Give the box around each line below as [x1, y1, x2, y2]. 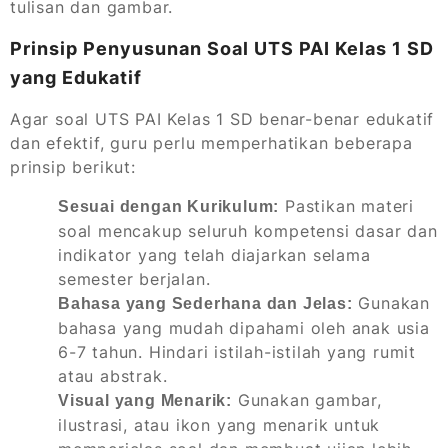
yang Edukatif [10, 67, 142, 89]
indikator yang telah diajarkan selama [58, 245, 371, 266]
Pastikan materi [279, 196, 415, 217]
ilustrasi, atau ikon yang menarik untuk [58, 415, 381, 436]
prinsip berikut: [10, 157, 136, 178]
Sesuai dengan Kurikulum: [58, 198, 280, 216]
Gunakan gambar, [232, 390, 382, 411]
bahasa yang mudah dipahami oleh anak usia [58, 318, 430, 339]
